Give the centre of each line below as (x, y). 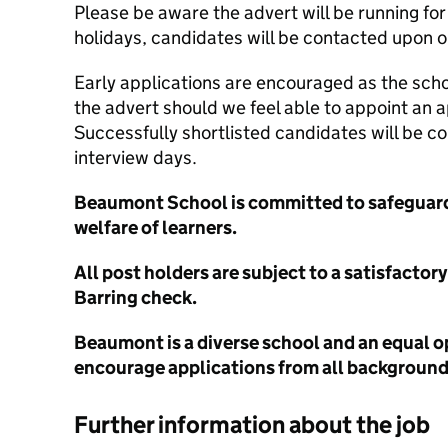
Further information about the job (252, 424)
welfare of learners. (155, 227)
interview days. (135, 157)
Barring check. (135, 297)
